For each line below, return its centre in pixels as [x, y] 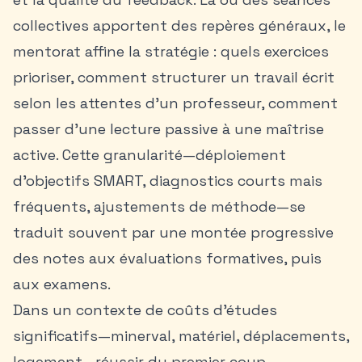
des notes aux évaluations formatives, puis [167, 258]
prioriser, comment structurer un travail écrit [174, 77]
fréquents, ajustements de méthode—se [159, 206]
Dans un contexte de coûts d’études [145, 310]
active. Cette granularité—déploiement [149, 155]
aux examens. [62, 284]
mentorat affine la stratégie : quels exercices [171, 51]
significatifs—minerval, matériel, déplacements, [181, 336]
